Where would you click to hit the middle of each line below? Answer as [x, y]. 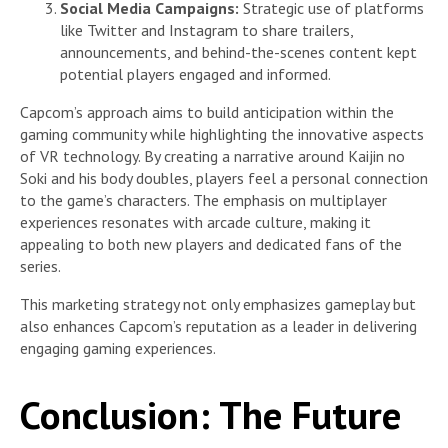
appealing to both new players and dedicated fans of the [211, 244]
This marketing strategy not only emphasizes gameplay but [218, 304]
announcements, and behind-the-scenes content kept [238, 52]
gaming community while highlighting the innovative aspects [222, 134]
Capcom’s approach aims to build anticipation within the [207, 112]
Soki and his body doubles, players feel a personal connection [224, 178]
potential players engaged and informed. [195, 74]
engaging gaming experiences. [118, 348]
